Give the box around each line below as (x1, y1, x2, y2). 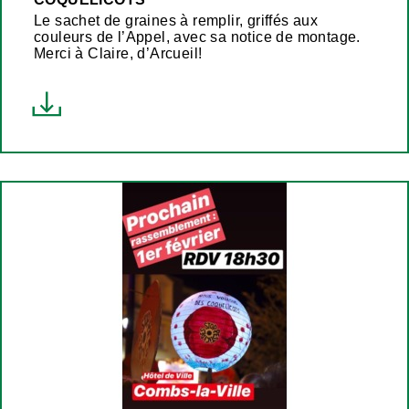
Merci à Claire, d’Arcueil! (34, 45, 203, 61)
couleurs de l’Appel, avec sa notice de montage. (34, 28, 361, 45)
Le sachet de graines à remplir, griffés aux (34, 12, 319, 28)
